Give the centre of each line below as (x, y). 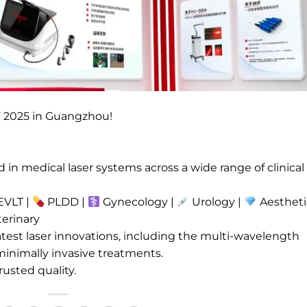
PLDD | (66, 202)
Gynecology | (139, 202)
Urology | (217, 202)
